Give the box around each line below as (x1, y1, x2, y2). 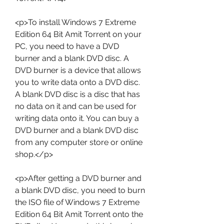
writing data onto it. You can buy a (15, 113, 139, 123)
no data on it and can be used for (15, 101, 136, 111)
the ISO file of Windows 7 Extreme (15, 197, 139, 207)
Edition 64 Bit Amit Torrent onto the (15, 209, 143, 219)
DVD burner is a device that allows (15, 65, 141, 75)
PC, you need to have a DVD (15, 41, 119, 51)
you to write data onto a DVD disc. (15, 77, 140, 87)
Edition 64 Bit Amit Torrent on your (15, 29, 141, 39)
